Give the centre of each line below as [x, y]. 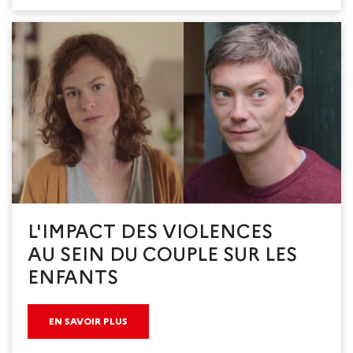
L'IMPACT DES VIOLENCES [150, 231]
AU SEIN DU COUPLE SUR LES [162, 254]
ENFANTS [73, 277]
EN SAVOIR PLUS [88, 321]
